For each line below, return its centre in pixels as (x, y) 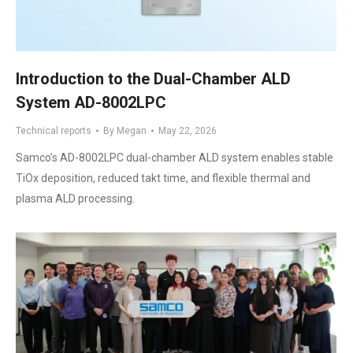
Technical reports (54, 130)
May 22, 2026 (188, 130)
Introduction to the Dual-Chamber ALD (153, 78)
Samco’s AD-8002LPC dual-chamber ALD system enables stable (175, 157)
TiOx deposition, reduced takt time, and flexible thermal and (163, 178)
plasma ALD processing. (75, 198)
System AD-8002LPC (91, 102)
